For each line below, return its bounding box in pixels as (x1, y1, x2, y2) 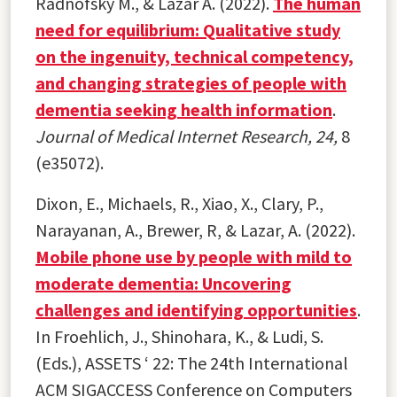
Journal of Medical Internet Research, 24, (35, 124, 338, 147)
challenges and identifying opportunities (35, 298, 357, 321)
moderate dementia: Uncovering (35, 271, 292, 294)
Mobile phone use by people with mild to (35, 245, 352, 268)
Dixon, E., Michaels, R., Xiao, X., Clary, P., (35, 191, 323, 214)
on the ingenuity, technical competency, (35, 44, 354, 67)
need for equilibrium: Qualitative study (35, 18, 340, 41)
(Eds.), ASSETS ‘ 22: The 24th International (35, 351, 348, 374)
